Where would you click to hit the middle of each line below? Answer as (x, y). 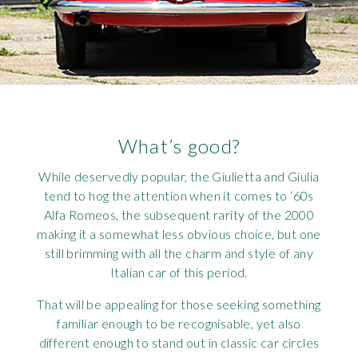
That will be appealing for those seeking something (179, 304)
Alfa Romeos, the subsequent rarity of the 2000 (179, 215)
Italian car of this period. (179, 272)
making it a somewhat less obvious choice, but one (179, 234)
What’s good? (179, 146)
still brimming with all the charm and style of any (179, 253)
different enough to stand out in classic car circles (179, 343)
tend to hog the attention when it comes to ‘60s (179, 196)
